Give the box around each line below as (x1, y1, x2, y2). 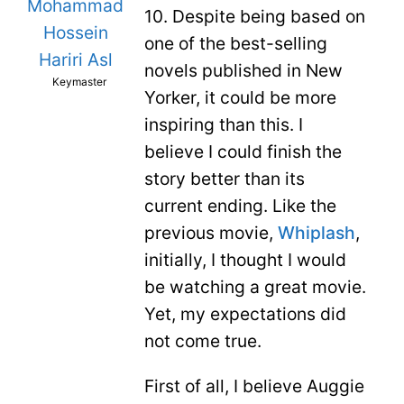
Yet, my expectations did (144, 303, 346, 326)
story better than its (144, 168, 305, 190)
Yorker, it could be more (144, 87, 336, 109)
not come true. (144, 330, 262, 353)
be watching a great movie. (144, 276, 366, 298)
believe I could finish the (144, 141, 342, 163)
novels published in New (144, 60, 343, 82)
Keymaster (51, 75, 106, 89)
